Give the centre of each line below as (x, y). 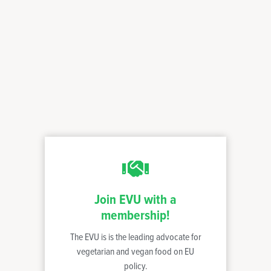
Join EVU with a (135, 200)
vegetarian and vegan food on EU (135, 252)
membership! (135, 216)
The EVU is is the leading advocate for (135, 237)
